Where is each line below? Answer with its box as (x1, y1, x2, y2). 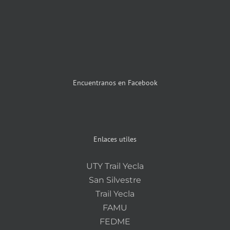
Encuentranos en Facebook (72, 78, 158, 87)
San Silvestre (89, 175, 141, 185)
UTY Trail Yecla (86, 161, 144, 171)
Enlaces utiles (93, 134, 137, 144)
